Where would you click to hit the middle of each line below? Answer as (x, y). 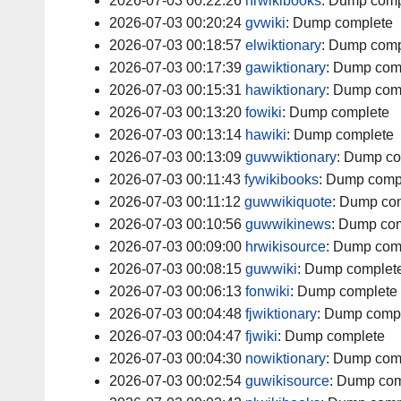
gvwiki (265, 23)
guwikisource (287, 381)
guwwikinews (288, 225)
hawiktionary (286, 90)
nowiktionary (286, 359)
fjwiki (261, 337)
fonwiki (268, 292)
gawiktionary (286, 68)
